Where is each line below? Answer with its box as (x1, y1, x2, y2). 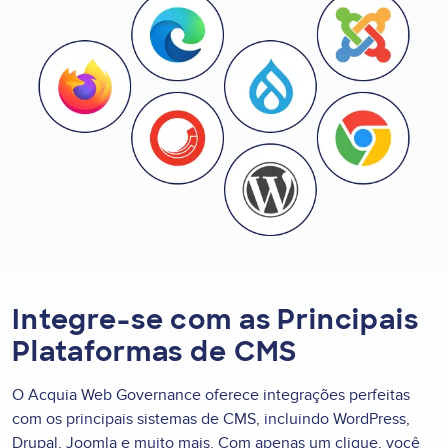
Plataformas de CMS (12, 334, 298, 370)
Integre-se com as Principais (12, 302, 419, 338)
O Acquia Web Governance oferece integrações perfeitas (12, 384, 410, 405)
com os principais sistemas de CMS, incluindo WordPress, (12, 408, 410, 429)
